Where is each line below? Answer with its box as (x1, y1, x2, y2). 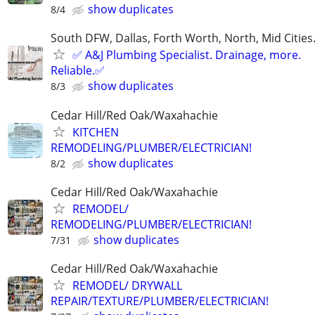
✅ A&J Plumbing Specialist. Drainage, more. (72, 47, 301, 63)
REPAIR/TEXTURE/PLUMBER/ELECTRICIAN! (51, 292, 269, 309)
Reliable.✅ (51, 63, 105, 79)
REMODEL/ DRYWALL (72, 277, 182, 293)
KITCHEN (72, 124, 119, 140)
